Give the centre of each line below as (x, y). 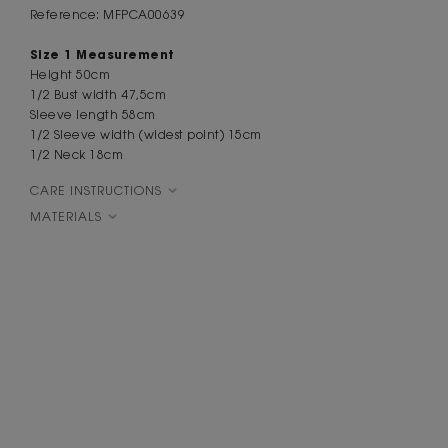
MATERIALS (65, 217)
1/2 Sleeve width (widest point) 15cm (145, 135)
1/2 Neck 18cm (76, 155)
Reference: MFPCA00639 (107, 15)
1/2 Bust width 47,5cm (98, 95)
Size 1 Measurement (102, 54)
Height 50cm (70, 75)
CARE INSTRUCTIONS (95, 191)
